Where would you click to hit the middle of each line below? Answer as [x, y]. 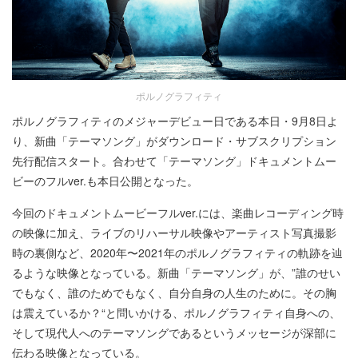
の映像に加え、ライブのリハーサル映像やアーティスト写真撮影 [174, 232]
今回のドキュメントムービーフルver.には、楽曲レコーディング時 [178, 212]
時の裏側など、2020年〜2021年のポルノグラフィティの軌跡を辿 [177, 252]
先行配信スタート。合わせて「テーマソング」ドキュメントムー [174, 160]
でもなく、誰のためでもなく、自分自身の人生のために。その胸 [174, 292]
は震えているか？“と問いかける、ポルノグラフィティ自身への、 [176, 312]
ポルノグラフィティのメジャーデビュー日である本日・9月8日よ [175, 120]
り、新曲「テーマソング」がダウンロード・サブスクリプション [174, 140]
